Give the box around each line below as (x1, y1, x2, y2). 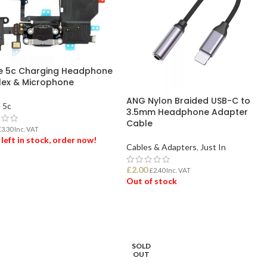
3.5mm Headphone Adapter (126, 105, 249, 118)
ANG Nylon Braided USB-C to (126, 94, 251, 107)
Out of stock (126, 175, 178, 186)
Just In (200, 141, 226, 152)
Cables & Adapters (126, 141, 197, 152)
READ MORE (133, 206, 180, 216)
